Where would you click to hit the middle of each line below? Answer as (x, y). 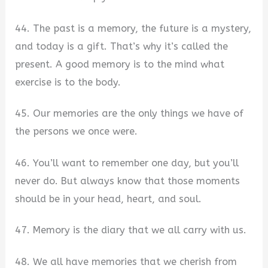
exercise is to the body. (68, 82)
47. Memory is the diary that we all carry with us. (131, 230)
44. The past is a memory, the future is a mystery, (133, 28)
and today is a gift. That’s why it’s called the (122, 46)
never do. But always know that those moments (128, 181)
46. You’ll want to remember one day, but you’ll (127, 163)
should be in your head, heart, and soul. (109, 199)
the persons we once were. (77, 132)
